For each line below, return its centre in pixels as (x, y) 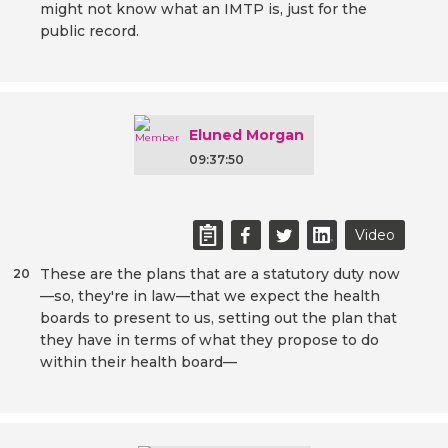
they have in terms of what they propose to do (209, 340)
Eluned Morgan (246, 135)
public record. (89, 31)
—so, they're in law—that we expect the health (210, 296)
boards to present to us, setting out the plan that (218, 318)
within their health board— (138, 362)
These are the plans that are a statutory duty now (220, 274)
